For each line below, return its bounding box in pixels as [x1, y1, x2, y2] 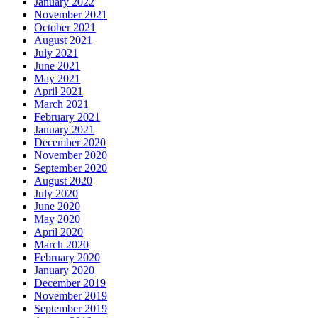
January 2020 [34, 264, 94, 277]
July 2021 [34, 47, 78, 60]
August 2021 [34, 34, 92, 47]
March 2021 [34, 98, 89, 111]
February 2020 [34, 251, 100, 264]
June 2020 [34, 200, 80, 213]
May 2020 [34, 213, 80, 226]
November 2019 [34, 290, 107, 302]
